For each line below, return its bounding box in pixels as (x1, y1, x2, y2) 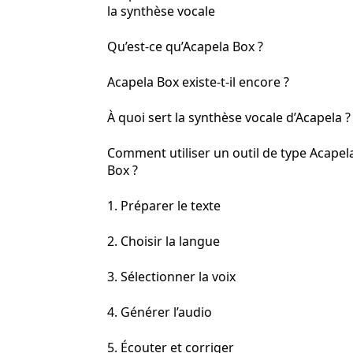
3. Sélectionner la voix (107, 268, 236, 285)
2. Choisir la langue (107, 232, 220, 250)
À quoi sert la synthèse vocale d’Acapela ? (107, 109, 351, 126)
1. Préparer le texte (107, 197, 221, 214)
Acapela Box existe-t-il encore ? (107, 73, 289, 91)
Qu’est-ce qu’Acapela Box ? (107, 38, 263, 55)
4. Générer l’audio (107, 303, 212, 321)
